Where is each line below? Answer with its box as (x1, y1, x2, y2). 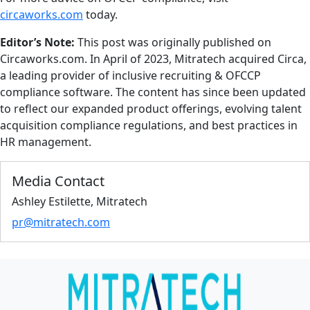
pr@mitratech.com (12, 215, 110, 230)
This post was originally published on (75, 35, 271, 50)
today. (83, 7, 118, 22)
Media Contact (12, 172, 104, 190)
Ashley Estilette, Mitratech (12, 194, 147, 209)
